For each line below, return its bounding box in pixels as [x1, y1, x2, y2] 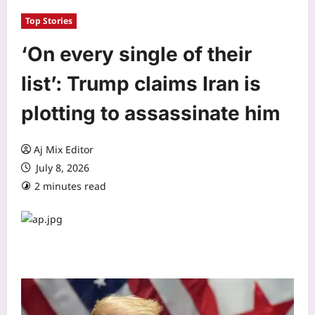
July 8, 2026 [33, 160, 89, 174]
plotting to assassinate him [21, 101, 281, 125]
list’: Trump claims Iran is [21, 71, 261, 96]
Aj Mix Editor [34, 142, 94, 156]
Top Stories [25, 14, 72, 27]
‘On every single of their [21, 41, 252, 66]
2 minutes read [34, 179, 106, 193]
